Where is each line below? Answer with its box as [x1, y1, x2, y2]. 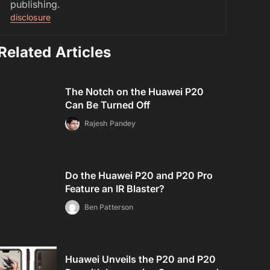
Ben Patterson [84, 202, 133, 212]
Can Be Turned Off [65, 99, 151, 111]
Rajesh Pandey [84, 119, 136, 128]
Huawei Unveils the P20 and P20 [65, 253, 216, 265]
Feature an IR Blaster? [65, 183, 165, 195]
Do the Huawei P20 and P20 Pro [65, 169, 213, 181]
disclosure [10, 12, 51, 22]
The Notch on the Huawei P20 [65, 86, 204, 98]
